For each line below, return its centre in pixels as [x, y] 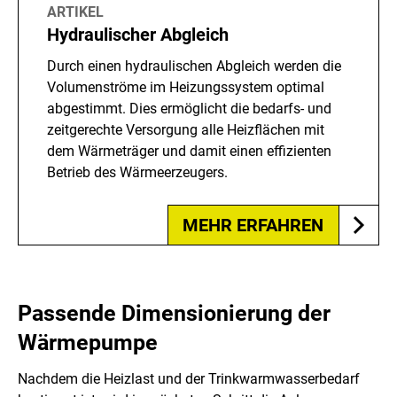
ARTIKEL [75, 12]
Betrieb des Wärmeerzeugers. [137, 173]
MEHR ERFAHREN [253, 226]
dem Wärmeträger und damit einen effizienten [189, 152]
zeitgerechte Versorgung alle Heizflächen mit [186, 130]
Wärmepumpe [88, 343]
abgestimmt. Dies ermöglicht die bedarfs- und [189, 109]
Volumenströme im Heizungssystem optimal [186, 88]
